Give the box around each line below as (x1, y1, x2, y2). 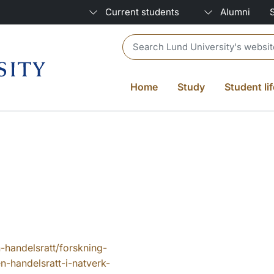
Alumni (220, 6, 250, 18)
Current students (105, 6, 179, 18)
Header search (122, 35, 188, 47)
